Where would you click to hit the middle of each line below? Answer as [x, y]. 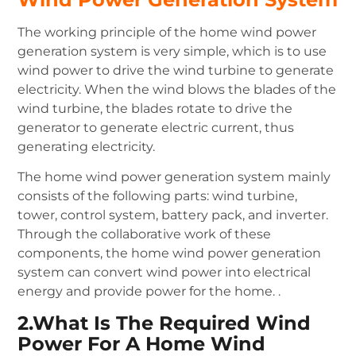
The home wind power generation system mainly [174, 177]
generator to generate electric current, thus [156, 128]
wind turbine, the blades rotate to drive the [155, 109]
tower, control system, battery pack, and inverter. [173, 215]
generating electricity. [87, 147]
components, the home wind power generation [170, 253]
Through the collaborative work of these [145, 234]
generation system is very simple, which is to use [172, 52]
